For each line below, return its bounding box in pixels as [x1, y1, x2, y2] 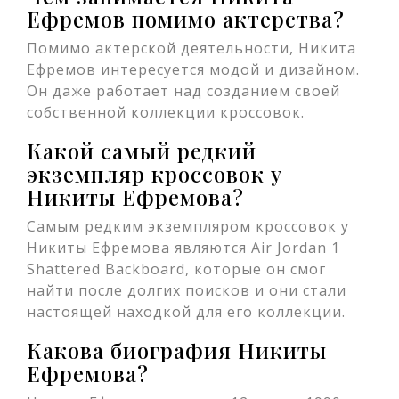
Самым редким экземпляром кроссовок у [27, 216, 349, 236]
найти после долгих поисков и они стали [27, 281, 346, 300]
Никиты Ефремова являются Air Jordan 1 [27, 238, 340, 257]
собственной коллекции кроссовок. [27, 102, 305, 122]
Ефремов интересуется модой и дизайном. [27, 60, 360, 79]
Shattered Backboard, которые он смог [27, 259, 326, 279]
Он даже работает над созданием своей [27, 81, 340, 101]
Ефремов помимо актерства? [27, 4, 345, 33]
